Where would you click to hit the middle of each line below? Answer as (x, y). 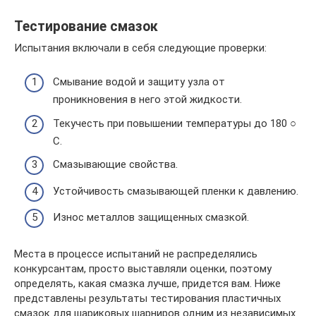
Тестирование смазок (86, 26)
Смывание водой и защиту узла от (139, 82)
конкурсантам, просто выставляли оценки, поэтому (143, 269)
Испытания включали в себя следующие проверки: (140, 48)
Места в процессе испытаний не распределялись (136, 254)
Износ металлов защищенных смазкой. (151, 217)
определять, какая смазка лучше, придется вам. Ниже (147, 284)
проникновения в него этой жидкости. (147, 99)
